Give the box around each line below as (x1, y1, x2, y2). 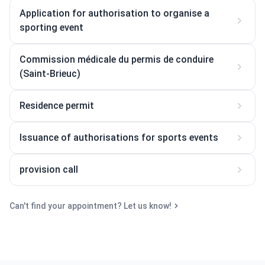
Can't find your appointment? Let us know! (9, 201, 172, 211)
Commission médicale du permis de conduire (20, 54, 214, 65)
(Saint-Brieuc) (20, 68, 80, 79)
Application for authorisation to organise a (20, 8, 209, 19)
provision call (20, 164, 78, 175)
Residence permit (20, 100, 94, 111)
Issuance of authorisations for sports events (20, 132, 218, 143)
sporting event (20, 22, 83, 33)
